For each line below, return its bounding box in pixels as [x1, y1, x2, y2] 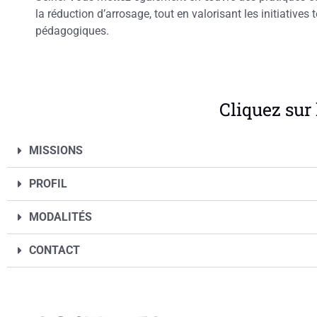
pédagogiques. [35, 24, 109, 38]
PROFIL [29, 177, 67, 191]
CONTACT [29, 243, 80, 258]
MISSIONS [29, 144, 83, 158]
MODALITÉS [29, 210, 92, 224]
